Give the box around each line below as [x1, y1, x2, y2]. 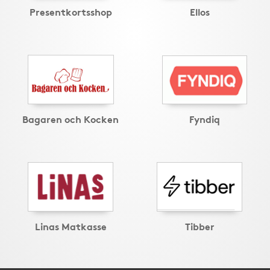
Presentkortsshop [29, 4, 112, 19]
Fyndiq [189, 111, 220, 126]
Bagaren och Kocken [22, 111, 119, 126]
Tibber [184, 218, 215, 233]
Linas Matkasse [34, 218, 107, 233]
